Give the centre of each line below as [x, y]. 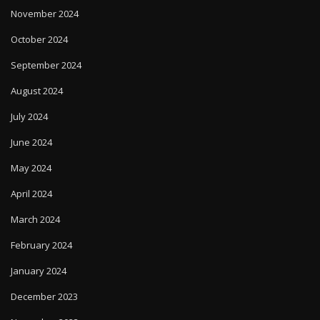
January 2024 [39, 270]
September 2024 [46, 65]
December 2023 [44, 296]
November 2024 [45, 13]
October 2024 [39, 39]
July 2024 [29, 116]
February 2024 [41, 245]
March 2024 [35, 219]
